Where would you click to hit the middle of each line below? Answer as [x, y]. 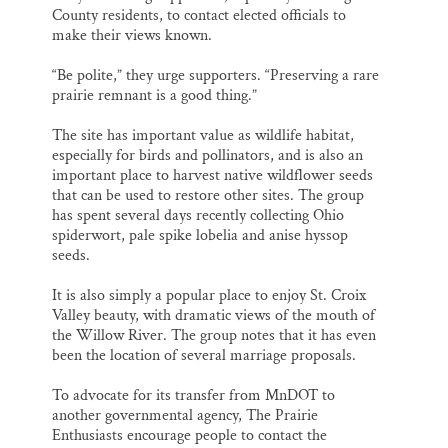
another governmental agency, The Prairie [185, 416]
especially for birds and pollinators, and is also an [207, 156]
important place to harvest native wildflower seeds [212, 176]
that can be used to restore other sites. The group [208, 196]
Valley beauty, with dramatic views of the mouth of [213, 316]
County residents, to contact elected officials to [199, 16]
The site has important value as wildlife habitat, [203, 136]
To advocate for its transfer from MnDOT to [193, 396]
